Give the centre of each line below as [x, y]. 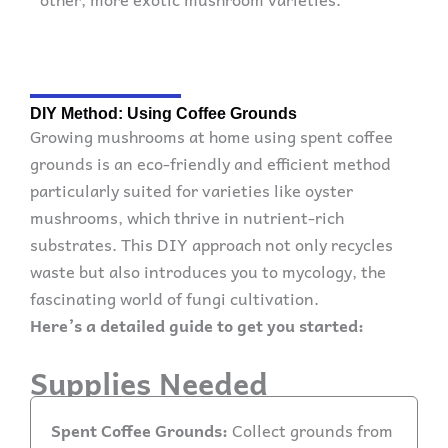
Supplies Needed [149, 382]
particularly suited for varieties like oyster [191, 189]
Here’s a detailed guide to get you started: [197, 324]
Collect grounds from [310, 429]
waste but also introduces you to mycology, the [208, 270]
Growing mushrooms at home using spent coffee [211, 135]
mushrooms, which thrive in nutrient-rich [187, 216]
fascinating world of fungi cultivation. [176, 297]
